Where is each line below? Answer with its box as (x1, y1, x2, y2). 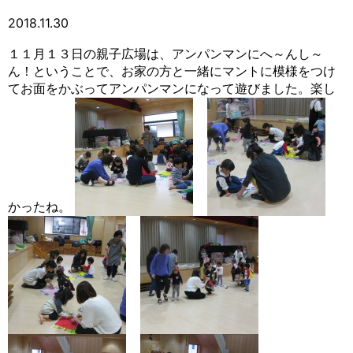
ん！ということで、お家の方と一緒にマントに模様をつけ (8, 62, 336, 79)
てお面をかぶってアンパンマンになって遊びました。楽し (8, 80, 336, 96)
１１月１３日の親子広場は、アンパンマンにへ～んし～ (8, 45, 323, 61)
